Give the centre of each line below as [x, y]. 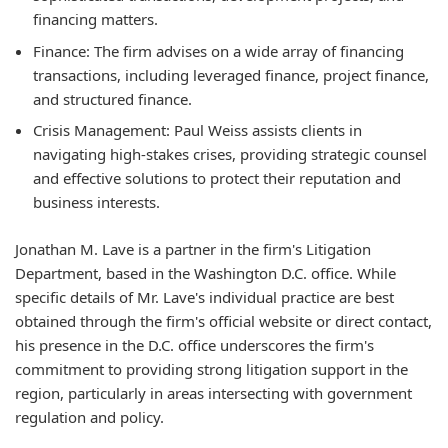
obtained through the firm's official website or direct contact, [223, 320]
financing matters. [95, 19]
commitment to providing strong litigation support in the [211, 368]
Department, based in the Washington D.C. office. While [205, 272]
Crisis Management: [101, 130]
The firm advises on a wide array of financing [247, 50]
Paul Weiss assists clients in [266, 130]
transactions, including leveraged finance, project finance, [231, 74]
